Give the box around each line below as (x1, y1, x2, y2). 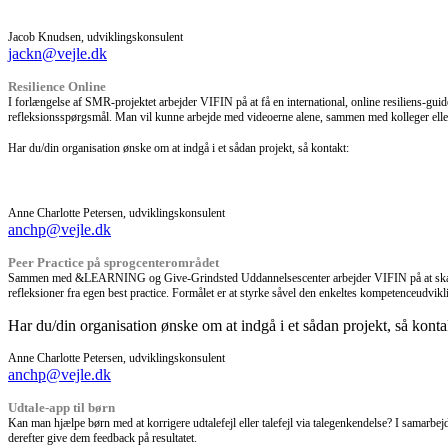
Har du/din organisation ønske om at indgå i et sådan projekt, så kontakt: (8, 140, 349, 155)
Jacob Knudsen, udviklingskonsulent (8, 29, 183, 44)
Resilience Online (8, 78, 106, 94)
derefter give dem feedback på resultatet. (8, 430, 197, 445)
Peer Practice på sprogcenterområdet (8, 254, 219, 270)
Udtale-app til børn (8, 399, 115, 415)
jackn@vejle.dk (8, 44, 107, 62)
